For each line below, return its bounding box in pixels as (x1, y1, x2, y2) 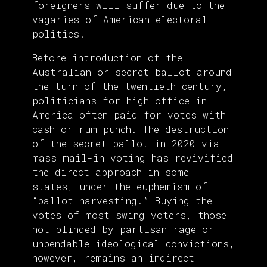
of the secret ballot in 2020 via (32, 137, 219, 150)
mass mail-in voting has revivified (32, 151, 233, 164)
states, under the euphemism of (32, 180, 207, 193)
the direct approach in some (32, 166, 189, 179)
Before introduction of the (32, 51, 182, 64)
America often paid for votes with (32, 108, 226, 122)
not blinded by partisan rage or (32, 223, 214, 236)
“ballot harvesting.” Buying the (32, 194, 212, 207)
